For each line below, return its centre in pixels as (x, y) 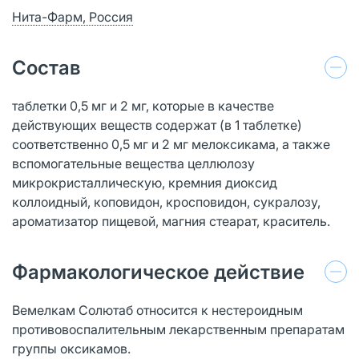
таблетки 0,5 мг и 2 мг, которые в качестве (143, 105)
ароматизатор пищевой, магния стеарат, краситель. (171, 221)
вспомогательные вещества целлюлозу (133, 163)
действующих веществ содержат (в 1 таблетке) (157, 125)
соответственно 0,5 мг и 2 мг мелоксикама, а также (171, 144)
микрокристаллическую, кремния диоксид (145, 182)
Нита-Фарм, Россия (73, 16)
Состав (46, 67)
